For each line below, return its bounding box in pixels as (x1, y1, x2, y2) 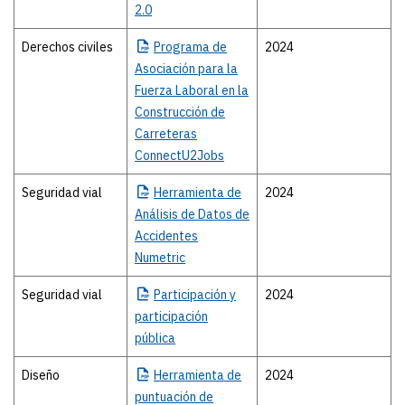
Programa (154, 39, 210, 56)
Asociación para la (135, 61, 238, 78)
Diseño (22, 367, 60, 384)
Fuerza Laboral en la (135, 82, 249, 99)
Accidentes (135, 228, 198, 245)
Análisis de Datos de (135, 206, 250, 223)
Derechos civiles (22, 39, 113, 56)
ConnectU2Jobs (135, 147, 224, 165)
